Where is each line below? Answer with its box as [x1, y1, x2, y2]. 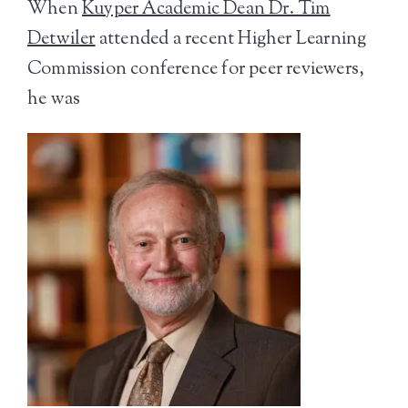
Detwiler [27, 26, 96, 53]
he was [27, 87, 81, 113]
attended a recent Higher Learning [95, 26, 367, 53]
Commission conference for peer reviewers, [27, 56, 365, 83]
